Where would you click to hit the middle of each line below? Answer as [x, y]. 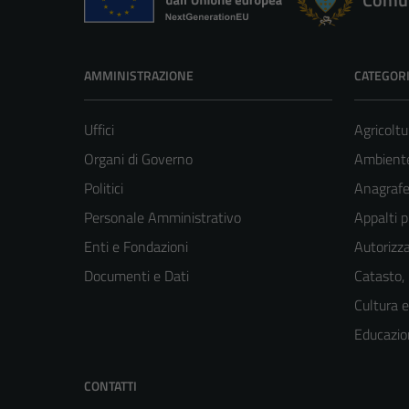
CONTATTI [110, 386]
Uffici [99, 130]
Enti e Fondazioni [136, 247]
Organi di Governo [138, 159]
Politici [104, 189]
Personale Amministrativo [163, 218]
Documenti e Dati [136, 276]
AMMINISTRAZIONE [139, 76]
